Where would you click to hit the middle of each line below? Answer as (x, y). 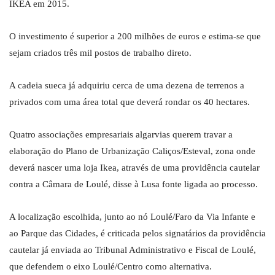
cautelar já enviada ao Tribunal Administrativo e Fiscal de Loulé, (133, 250)
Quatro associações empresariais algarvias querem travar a (121, 135)
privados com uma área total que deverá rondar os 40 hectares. (130, 102)
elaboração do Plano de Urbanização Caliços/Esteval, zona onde (132, 151)
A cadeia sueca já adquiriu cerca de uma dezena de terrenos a (127, 86)
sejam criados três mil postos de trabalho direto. (100, 53)
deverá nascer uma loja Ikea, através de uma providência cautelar (134, 168)
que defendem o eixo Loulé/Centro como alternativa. (110, 267)
